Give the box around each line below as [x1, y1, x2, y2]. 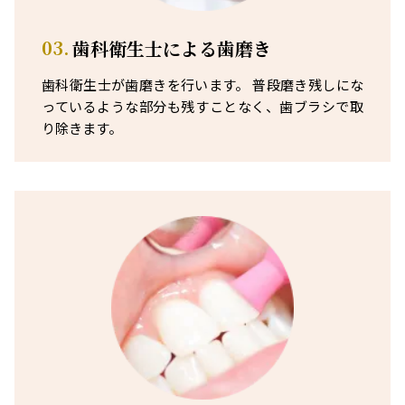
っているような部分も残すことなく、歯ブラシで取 [42, 96, 363, 116]
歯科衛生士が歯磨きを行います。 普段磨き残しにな [42, 74, 363, 94]
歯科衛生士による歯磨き [72, 34, 271, 61]
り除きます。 [42, 118, 122, 137]
